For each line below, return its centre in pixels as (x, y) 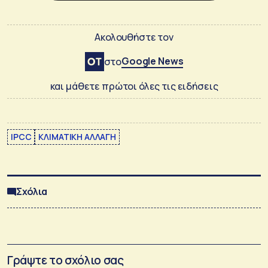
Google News (153, 61)
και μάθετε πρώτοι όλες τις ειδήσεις (134, 86)
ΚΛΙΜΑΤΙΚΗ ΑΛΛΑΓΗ (77, 137)
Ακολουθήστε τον (134, 37)
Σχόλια (32, 191)
